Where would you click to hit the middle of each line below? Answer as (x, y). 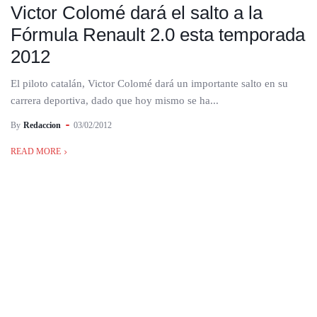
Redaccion (42, 125)
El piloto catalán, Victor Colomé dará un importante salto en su (149, 83)
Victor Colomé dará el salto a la (137, 13)
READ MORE (36, 151)
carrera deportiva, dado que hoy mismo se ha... (115, 100)
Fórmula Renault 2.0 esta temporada (158, 35)
